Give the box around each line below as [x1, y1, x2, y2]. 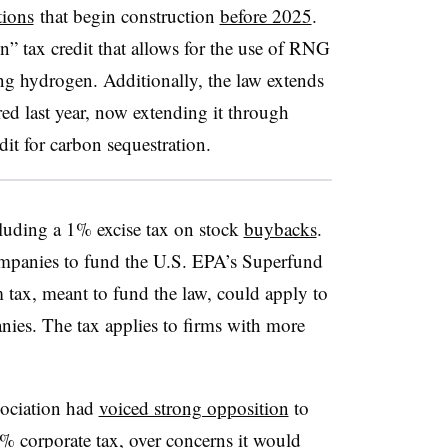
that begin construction [33, 2, 220, 28]
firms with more [182, 311, 305, 337]
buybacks [243, 215, 317, 241]
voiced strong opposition [98, 394, 289, 420]
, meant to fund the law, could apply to [31, 279, 328, 305]
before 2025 [219, 2, 312, 28]
